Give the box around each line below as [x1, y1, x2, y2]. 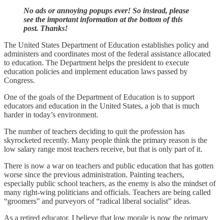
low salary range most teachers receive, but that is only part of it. [4, 144, 204, 153]
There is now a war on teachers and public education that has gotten [4, 161, 214, 170]
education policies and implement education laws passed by [4, 67, 188, 76]
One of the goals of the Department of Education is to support [4, 92, 194, 101]
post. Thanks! [24, 24, 68, 32]
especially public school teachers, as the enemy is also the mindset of [4, 179, 216, 188]
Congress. [4, 76, 35, 84]
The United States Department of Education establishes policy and [4, 40, 209, 49]
